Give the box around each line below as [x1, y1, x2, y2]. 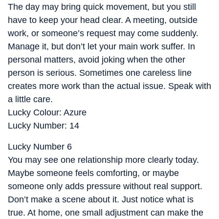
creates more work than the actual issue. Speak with [8, 81, 211, 91]
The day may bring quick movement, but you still [8, 2, 196, 12]
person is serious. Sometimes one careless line [8, 68, 192, 78]
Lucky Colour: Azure [8, 108, 87, 117]
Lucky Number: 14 [8, 121, 79, 131]
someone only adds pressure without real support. [8, 181, 202, 191]
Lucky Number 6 [8, 142, 72, 152]
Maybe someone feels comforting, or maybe [8, 168, 179, 178]
